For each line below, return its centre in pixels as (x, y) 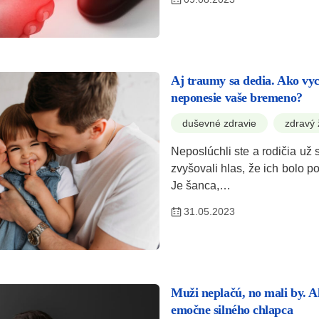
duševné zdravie (219, 123)
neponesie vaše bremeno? (237, 97)
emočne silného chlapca (232, 309)
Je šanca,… (201, 185)
